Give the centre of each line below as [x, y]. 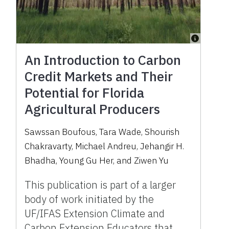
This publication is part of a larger [100, 185]
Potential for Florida [85, 93]
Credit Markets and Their [99, 76]
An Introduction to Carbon [103, 60]
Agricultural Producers [93, 109]
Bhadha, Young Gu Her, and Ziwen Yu [97, 161]
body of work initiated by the [89, 199]
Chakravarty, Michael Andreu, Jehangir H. [105, 146]
